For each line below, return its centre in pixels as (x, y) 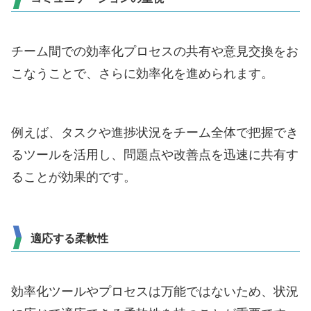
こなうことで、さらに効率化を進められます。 (142, 74)
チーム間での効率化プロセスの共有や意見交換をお (155, 52)
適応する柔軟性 (69, 238)
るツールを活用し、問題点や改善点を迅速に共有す (155, 154)
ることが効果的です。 (74, 177)
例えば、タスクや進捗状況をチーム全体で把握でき (155, 132)
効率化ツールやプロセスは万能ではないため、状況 (155, 292)
